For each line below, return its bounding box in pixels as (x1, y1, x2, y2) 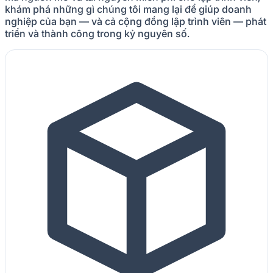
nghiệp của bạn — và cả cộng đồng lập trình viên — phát (5, 15, 266, 27)
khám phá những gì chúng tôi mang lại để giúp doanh (5, 2, 252, 15)
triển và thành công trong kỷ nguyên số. (5, 27, 190, 40)
